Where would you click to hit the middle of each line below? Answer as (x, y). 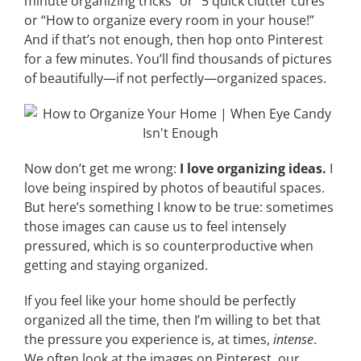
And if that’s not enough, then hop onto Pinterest (174, 39)
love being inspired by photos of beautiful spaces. (174, 188)
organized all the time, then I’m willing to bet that (172, 320)
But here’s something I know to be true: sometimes (179, 207)
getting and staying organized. (116, 265)
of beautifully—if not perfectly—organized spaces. (175, 78)
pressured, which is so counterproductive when (169, 246)
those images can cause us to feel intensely (155, 226)
